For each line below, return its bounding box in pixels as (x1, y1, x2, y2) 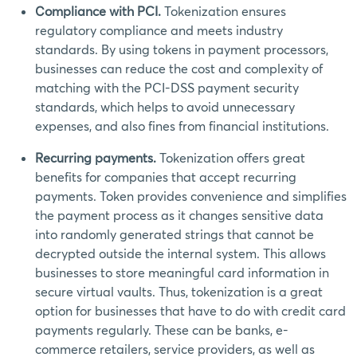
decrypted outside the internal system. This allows (35, 245, 326, 261)
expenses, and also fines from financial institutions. (35, 118, 329, 134)
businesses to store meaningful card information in (35, 265, 329, 280)
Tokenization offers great (159, 150, 305, 166)
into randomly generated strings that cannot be (35, 226, 314, 242)
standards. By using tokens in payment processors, (35, 41, 328, 57)
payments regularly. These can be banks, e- (35, 322, 288, 338)
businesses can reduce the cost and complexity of (35, 61, 323, 76)
